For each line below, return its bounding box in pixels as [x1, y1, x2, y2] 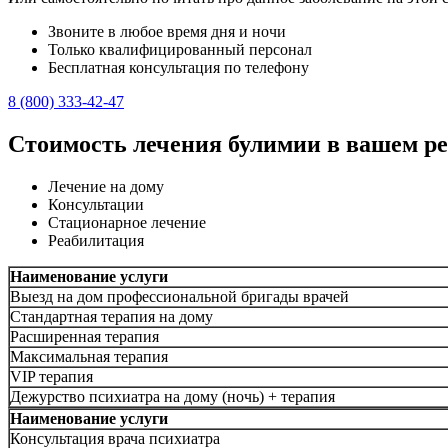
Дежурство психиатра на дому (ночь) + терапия [10, 387, 335, 405]
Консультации [48, 195, 144, 213]
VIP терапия [10, 367, 93, 385]
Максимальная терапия [10, 347, 168, 365]
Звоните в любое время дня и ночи [48, 22, 286, 40]
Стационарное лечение [48, 213, 206, 231]
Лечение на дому [48, 177, 164, 195]
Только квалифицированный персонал [48, 40, 312, 58]
